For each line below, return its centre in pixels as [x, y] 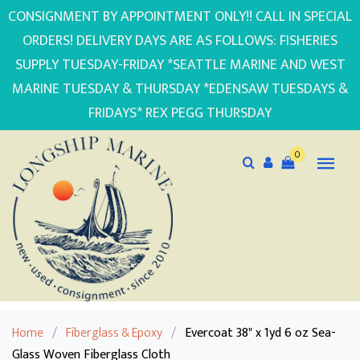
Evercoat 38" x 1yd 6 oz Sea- [260, 333]
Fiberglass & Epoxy [114, 333]
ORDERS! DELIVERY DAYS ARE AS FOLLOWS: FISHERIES [180, 41]
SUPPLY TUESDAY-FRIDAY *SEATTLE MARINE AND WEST [180, 65]
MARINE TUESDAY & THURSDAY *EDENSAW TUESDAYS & [180, 89]
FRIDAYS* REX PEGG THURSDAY [180, 113]
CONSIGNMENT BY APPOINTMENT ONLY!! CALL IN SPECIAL [180, 17]
